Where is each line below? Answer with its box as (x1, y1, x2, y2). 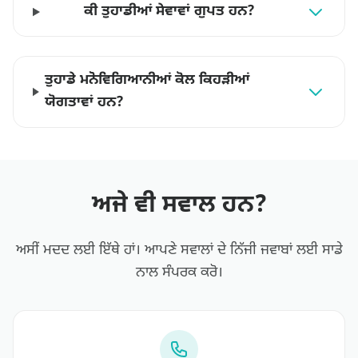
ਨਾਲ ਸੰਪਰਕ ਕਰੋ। (135, 264, 223, 282)
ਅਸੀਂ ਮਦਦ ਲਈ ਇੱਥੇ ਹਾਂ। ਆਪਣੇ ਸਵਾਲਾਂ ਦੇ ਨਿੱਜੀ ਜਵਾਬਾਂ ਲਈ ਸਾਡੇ (15, 241, 343, 260)
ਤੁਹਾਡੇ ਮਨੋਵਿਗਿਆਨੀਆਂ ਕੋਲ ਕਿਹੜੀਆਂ (45, 71, 250, 89)
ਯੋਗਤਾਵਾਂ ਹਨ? (45, 93, 125, 112)
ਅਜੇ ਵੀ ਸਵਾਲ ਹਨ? (91, 190, 267, 221)
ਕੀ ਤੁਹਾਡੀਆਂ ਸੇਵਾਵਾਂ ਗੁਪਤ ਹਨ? (84, 2, 256, 21)
